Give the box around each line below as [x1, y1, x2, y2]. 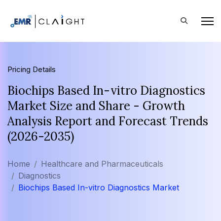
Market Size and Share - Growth [7, 98, 185, 113]
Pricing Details [7, 65, 56, 74]
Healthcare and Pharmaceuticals [41, 159, 163, 169]
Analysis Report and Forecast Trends [7, 113, 208, 129]
